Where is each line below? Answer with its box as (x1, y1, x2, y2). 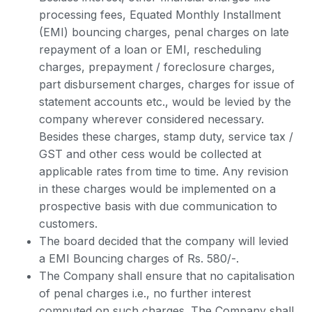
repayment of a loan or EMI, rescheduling (39, 42, 261, 56)
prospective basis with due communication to (39, 199, 277, 213)
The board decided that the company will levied (39, 234, 288, 248)
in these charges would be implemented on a (39, 182, 276, 196)
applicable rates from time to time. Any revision (39, 164, 288, 178)
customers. (39, 217, 97, 231)
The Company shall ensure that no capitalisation (39, 269, 295, 283)
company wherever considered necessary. (39, 112, 264, 126)
